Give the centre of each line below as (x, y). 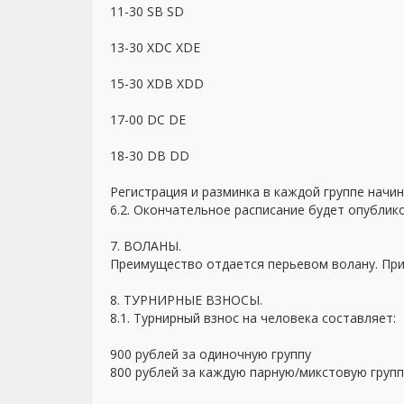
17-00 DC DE (148, 119)
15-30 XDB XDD (157, 83)
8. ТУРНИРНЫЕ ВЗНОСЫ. (186, 300)
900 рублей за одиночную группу (211, 354)
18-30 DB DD (150, 156)
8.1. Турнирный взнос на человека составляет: (253, 318)
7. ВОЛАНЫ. (146, 246)
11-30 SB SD (147, 11)
